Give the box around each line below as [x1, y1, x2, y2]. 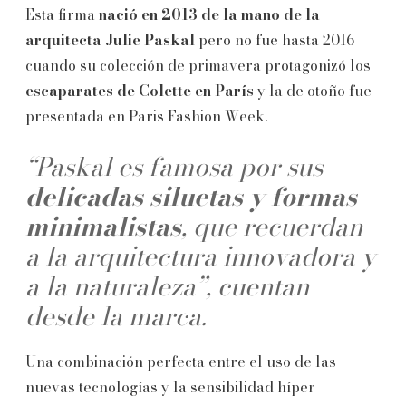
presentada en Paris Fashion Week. [25, 104, 267, 127]
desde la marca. [25, 295, 207, 335]
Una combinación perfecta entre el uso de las [25, 350, 336, 372]
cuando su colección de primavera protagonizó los [25, 53, 371, 76]
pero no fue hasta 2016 [195, 28, 354, 51]
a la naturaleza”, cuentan [25, 266, 309, 305]
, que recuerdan [181, 206, 362, 246]
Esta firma [25, 3, 99, 25]
